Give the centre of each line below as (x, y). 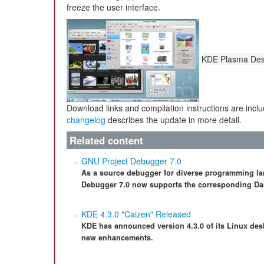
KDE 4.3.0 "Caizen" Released (136, 214)
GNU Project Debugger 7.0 (131, 161)
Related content (106, 140)
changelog (86, 120)
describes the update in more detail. (174, 120)
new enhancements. (117, 237)
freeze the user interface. (113, 7)
